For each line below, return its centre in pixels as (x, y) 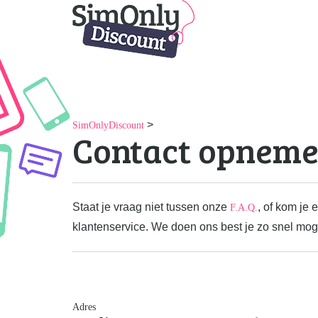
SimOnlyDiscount (108, 125)
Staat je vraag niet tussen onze (151, 207)
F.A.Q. (244, 208)
